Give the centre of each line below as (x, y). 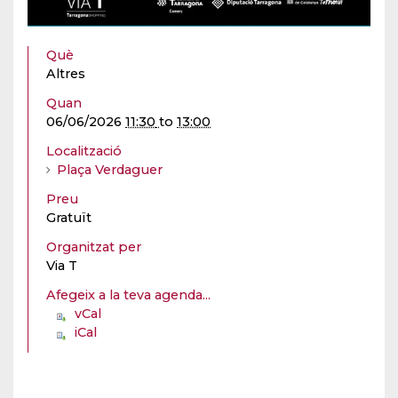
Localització (84, 151)
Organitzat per (96, 247)
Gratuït (69, 218)
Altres (66, 74)
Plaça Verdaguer (110, 170)
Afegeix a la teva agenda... (128, 295)
